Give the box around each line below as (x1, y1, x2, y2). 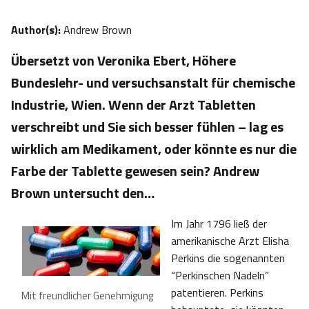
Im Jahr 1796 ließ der (171, 215, 267, 232)
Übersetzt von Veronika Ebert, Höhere (11, 50, 236, 72)
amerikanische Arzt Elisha (171, 232, 289, 250)
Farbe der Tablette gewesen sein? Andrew (11, 160, 259, 182)
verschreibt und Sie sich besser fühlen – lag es (11, 116, 283, 138)
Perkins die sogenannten (171, 250, 285, 267)
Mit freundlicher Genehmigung (21, 288, 153, 304)
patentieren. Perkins (171, 284, 263, 301)
